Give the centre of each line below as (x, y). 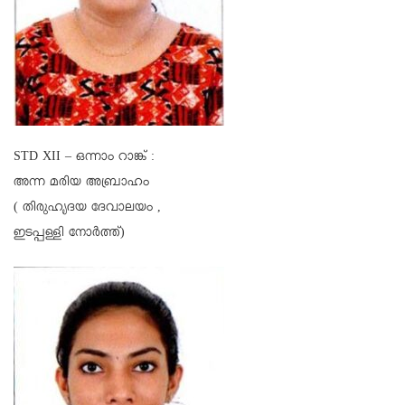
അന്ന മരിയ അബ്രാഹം (81, 184)
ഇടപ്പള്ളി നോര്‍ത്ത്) (69, 235)
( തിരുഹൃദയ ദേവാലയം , (87, 209)
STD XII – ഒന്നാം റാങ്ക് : (84, 159)
